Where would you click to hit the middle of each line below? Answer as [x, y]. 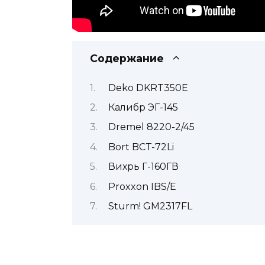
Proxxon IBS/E [142, 186]
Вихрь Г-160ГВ [143, 167]
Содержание [127, 59]
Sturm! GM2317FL [150, 206]
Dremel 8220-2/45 [151, 127]
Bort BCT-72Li [141, 147]
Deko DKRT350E [148, 88]
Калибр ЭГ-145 [143, 107]
